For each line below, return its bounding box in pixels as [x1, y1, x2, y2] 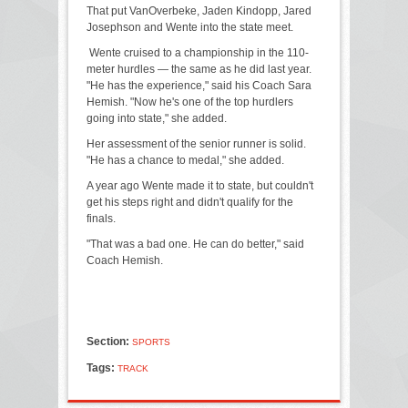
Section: [87, 334, 132, 348]
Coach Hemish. [87, 253, 163, 267]
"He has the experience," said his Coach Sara [87, 78, 311, 92]
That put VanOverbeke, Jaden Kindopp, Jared [87, 4, 311, 17]
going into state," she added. [87, 111, 227, 125]
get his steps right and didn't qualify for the [87, 195, 293, 209]
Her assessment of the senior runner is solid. [87, 137, 306, 150]
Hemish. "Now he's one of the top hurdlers [87, 95, 293, 108]
